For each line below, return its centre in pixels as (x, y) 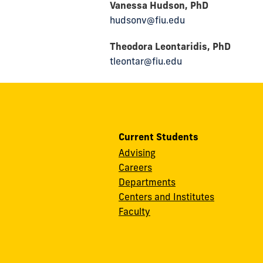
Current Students (159, 137)
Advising (137, 153)
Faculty (134, 212)
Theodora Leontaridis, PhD (170, 46)
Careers (135, 168)
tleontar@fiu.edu (146, 61)
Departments (147, 182)
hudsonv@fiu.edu (147, 20)
